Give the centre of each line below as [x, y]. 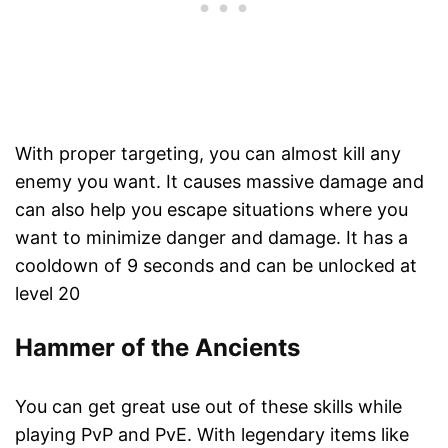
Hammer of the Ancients [157, 348]
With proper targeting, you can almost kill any [208, 154]
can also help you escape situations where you [211, 210]
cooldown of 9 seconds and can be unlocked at [216, 266]
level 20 [47, 294]
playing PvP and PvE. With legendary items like [212, 435]
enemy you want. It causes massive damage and [219, 182]
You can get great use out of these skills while [208, 407]
